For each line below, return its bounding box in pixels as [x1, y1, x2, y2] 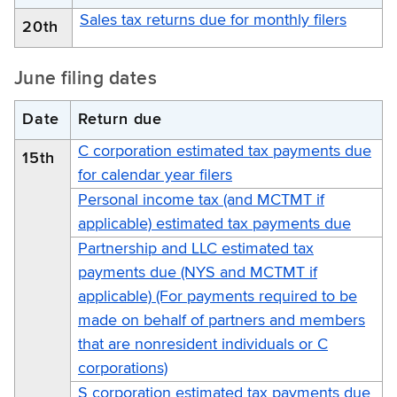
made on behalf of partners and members [78, 312, 365, 329]
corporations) [78, 360, 167, 377]
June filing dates [14, 69, 158, 89]
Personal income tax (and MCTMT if [78, 191, 324, 208]
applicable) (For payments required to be [78, 288, 357, 305]
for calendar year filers [78, 167, 232, 183]
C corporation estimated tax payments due [78, 143, 371, 160]
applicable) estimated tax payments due [78, 215, 351, 232]
